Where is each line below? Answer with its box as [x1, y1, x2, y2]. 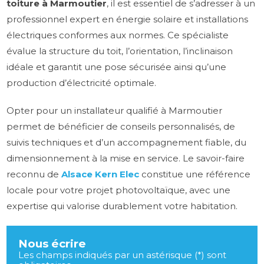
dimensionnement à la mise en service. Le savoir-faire [6, 152, 245, 164]
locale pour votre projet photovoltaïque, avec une [6, 184, 231, 196]
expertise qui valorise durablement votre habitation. [6, 200, 238, 212]
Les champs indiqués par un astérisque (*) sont [18, 249, 227, 260]
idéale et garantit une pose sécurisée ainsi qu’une [6, 61, 227, 72]
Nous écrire [18, 236, 87, 250]
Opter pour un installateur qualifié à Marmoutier [6, 104, 223, 116]
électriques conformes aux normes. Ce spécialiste [6, 29, 229, 41]
